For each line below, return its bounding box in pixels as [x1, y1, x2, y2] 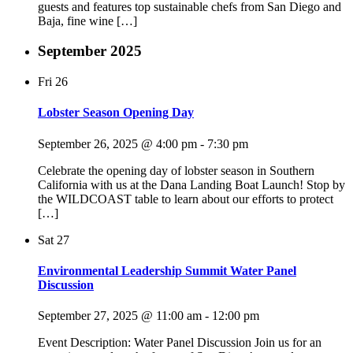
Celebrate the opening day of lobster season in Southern [38, 163, 314, 177]
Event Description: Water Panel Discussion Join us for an [38, 336, 321, 350]
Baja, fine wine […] [38, 13, 137, 28]
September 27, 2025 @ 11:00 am [38, 309, 202, 323]
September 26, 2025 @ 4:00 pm [38, 136, 197, 150]
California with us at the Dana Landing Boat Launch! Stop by [38, 177, 345, 191]
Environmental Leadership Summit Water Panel [38, 263, 296, 277]
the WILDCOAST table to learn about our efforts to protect [38, 191, 333, 206]
